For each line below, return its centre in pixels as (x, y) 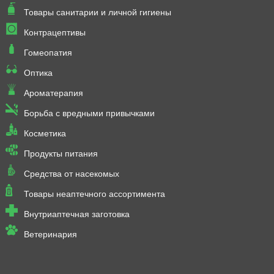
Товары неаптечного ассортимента (94, 194)
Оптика (38, 73)
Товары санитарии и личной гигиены (97, 13)
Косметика (45, 134)
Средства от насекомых (71, 174)
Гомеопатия (48, 53)
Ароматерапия (53, 93)
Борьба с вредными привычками (89, 113)
